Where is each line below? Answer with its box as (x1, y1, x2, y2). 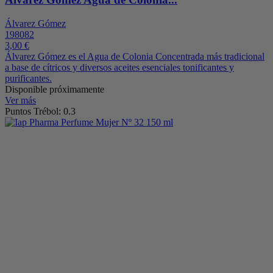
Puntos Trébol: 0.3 (5, 106, 76, 117)
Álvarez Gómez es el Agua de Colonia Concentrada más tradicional (5, 51, 264, 62)
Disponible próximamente (5, 84, 104, 95)
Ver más (5, 95, 36, 106)
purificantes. (5, 73, 52, 84)
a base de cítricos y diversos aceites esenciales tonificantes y (5, 62, 234, 73)
